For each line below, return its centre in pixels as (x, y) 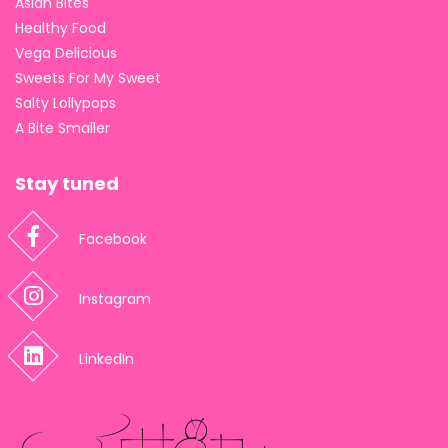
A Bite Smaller (62, 127)
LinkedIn (106, 358)
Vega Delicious (66, 52)
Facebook (113, 238)
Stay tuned (67, 183)
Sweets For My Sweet (88, 77)
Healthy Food (60, 27)
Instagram (115, 298)
